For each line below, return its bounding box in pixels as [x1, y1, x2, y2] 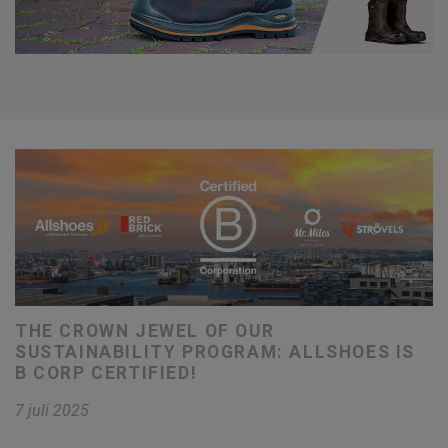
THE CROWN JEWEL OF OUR [15, 321, 275, 342]
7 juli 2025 [15, 401, 89, 421]
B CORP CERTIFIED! [15, 363, 198, 384]
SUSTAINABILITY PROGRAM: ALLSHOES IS [15, 342, 416, 363]
